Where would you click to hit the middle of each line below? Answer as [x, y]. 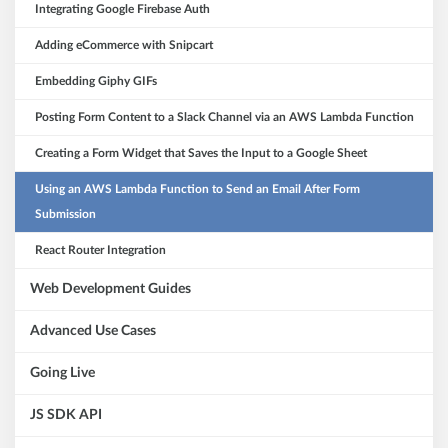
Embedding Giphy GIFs [96, 81]
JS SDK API [66, 415]
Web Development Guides [110, 289]
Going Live [62, 373]
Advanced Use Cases [93, 331]
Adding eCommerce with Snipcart [124, 45]
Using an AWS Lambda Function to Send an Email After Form [197, 189]
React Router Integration [100, 250]
